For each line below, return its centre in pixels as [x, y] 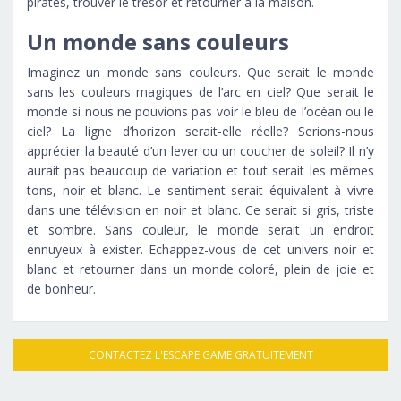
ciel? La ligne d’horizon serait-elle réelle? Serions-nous [200, 131]
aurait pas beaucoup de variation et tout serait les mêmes [200, 170]
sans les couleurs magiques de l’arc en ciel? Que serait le [200, 91]
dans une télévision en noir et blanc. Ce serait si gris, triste [200, 209]
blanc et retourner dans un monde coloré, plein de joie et [200, 269]
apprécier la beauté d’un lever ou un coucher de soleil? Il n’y [200, 150]
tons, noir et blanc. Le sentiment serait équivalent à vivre [200, 190]
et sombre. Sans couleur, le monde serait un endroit [200, 229]
